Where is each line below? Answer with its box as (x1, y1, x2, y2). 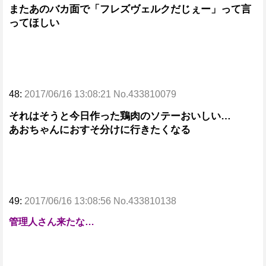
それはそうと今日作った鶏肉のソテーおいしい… (9, 110, 231, 122)
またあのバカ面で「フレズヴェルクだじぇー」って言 (9, 4, 251, 15)
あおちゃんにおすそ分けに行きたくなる (9, 124, 191, 135)
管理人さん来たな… (9, 217, 94, 227)
